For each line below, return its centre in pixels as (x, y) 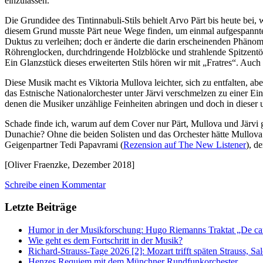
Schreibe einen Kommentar (55, 184)
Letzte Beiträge (41, 207)
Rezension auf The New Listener (185, 144)
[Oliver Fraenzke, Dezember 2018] (70, 164)
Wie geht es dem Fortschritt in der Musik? (105, 240)
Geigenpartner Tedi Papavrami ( (64, 144)
